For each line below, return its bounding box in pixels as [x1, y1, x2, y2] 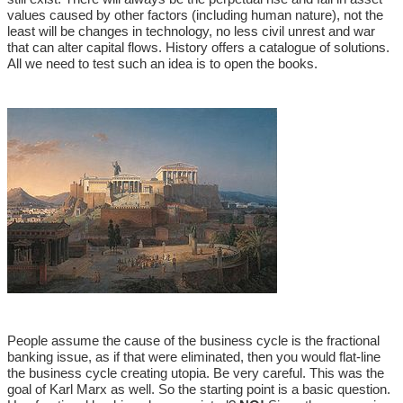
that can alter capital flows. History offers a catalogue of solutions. [7, 40, 390, 55]
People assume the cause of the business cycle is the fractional [7, 333, 380, 348]
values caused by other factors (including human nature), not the [7, 7, 383, 22]
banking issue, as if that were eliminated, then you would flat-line [7, 349, 381, 364]
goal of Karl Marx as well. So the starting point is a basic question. [7, 381, 390, 397]
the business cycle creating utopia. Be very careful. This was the [7, 365, 384, 381]
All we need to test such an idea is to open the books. [7, 56, 318, 71]
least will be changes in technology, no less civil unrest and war [7, 23, 375, 39]
